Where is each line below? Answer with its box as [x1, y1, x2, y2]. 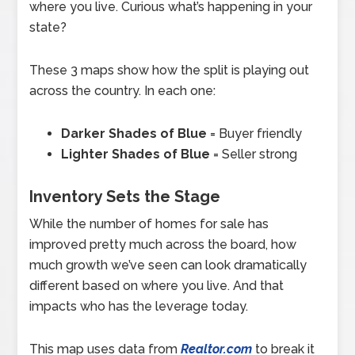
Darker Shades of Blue [61, 126, 211, 142]
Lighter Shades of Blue [61, 147, 214, 162]
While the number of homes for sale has [29, 216, 269, 232]
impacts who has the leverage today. [29, 299, 249, 315]
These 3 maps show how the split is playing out [29, 63, 310, 78]
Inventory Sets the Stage [29, 187, 221, 207]
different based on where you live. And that [29, 278, 284, 294]
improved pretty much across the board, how [29, 237, 297, 253]
